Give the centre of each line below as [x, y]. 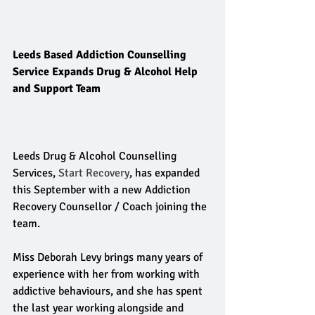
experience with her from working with [108, 274]
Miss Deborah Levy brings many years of [109, 257]
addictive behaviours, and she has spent [109, 291]
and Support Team [57, 89]
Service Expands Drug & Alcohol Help [107, 72]
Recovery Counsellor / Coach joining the [111, 207]
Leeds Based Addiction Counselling [101, 55]
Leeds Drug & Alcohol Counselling [96, 156]
